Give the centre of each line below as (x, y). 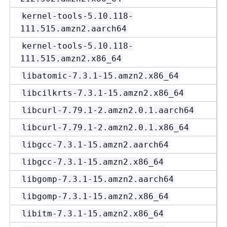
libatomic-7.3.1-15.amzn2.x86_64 (100, 76)
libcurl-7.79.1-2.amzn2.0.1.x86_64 (105, 127)
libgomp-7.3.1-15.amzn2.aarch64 (98, 179)
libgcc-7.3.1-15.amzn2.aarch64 (95, 145)
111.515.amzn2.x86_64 (71, 59)
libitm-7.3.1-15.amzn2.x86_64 (93, 214)
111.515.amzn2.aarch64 (73, 29)
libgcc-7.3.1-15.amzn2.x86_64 (93, 162)
